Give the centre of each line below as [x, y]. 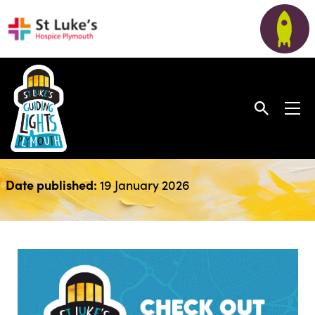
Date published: [52, 184]
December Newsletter [114, 146]
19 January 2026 [144, 184]
